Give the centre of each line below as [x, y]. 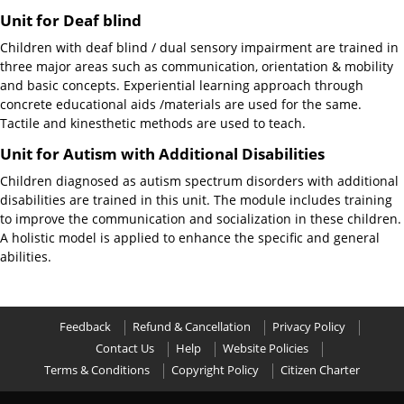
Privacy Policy [308, 327]
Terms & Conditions [97, 370]
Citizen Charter [320, 370]
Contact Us [125, 349]
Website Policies [266, 349]
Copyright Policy [215, 370]
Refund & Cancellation [191, 327]
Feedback [85, 327]
